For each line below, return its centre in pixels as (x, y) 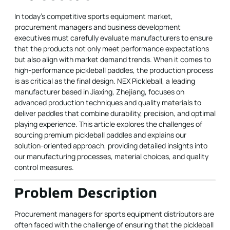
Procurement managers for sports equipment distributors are (114, 214)
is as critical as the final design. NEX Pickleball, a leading (105, 81)
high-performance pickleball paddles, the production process (114, 70)
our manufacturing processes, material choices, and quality (111, 157)
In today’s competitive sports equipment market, (94, 16)
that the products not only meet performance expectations (112, 49)
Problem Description (86, 193)
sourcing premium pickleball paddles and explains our (100, 135)
